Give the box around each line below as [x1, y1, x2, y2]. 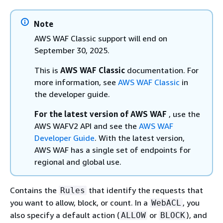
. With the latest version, [95, 133, 185, 143]
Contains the [10, 185, 59, 195]
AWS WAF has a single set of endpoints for [34, 145, 191, 155]
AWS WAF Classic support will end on [34, 33, 167, 43]
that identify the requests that [87, 185, 203, 195]
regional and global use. [34, 157, 121, 167]
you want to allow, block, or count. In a [10, 198, 150, 208]
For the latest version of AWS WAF [34, 109, 169, 119]
